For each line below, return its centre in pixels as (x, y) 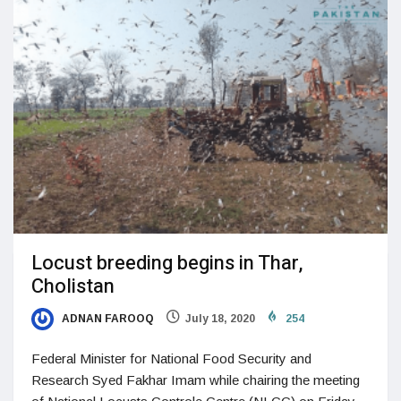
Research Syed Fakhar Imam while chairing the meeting (196, 380)
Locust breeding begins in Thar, (167, 263)
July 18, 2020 (220, 319)
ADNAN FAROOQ (107, 319)
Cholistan (73, 286)
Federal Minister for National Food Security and (171, 359)
